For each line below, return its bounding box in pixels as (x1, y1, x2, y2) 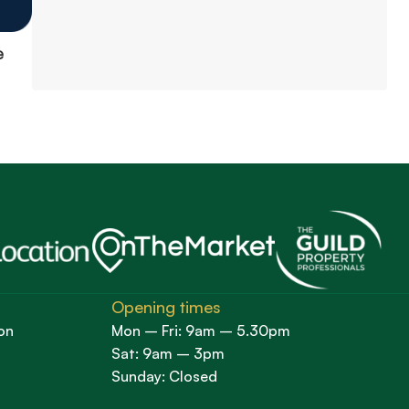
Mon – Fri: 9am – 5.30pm (110, 321, 290, 341)
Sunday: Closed (110, 367, 217, 386)
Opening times (110, 297, 221, 318)
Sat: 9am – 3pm (110, 344, 225, 363)
